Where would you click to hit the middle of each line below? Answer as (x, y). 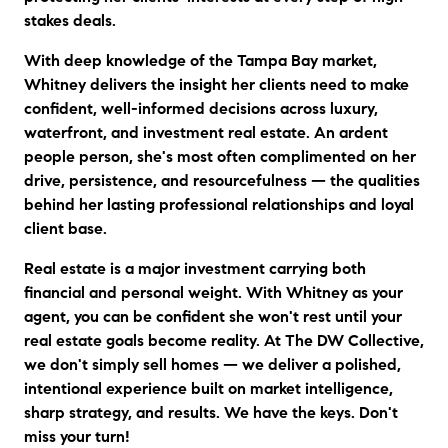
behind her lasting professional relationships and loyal (219, 204)
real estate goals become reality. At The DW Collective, (224, 340)
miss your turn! (77, 436)
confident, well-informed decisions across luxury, (201, 108)
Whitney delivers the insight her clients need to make (216, 84)
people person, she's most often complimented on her (220, 156)
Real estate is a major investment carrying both (195, 268)
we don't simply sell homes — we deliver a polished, (212, 364)
